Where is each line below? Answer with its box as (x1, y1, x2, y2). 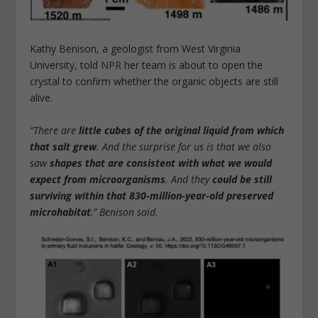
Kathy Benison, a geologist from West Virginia (30, 42, 241, 56)
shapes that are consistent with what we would (50, 155, 273, 170)
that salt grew (30, 139, 97, 153)
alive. (30, 91, 53, 105)
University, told (30, 58, 102, 72)
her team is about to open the (121, 58, 263, 72)
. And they (165, 172, 213, 186)
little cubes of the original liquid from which (79, 123, 285, 137)
